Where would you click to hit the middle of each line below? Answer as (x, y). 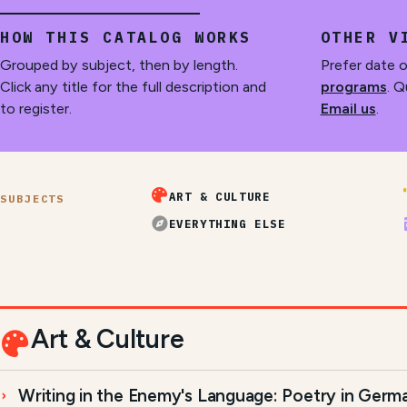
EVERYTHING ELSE (227, 224)
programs (353, 86)
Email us (348, 108)
